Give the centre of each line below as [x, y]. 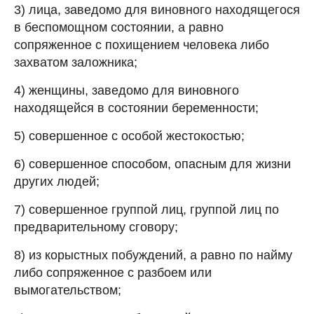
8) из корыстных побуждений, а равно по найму [153, 255]
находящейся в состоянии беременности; [138, 108]
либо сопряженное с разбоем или [113, 272]
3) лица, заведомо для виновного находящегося [157, 9]
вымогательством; [69, 290]
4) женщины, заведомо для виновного [127, 90]
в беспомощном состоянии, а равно [119, 27]
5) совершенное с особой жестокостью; [131, 136]
